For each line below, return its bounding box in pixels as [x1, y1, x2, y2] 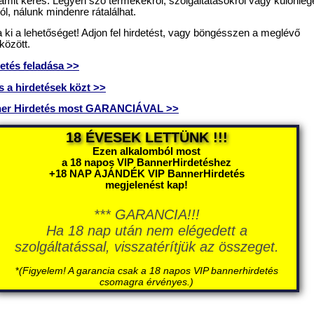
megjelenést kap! [105, 179, 188, 191]
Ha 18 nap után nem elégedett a [46, 222, 247, 238]
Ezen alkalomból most [93, 145, 200, 157]
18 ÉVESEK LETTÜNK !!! [65, 129, 228, 145]
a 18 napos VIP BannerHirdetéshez [62, 156, 231, 168]
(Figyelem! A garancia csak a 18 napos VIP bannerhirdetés [18, 264, 278, 276]
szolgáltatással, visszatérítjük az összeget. [14, 238, 279, 254]
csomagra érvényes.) [100, 275, 193, 287]
